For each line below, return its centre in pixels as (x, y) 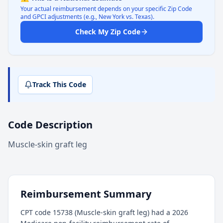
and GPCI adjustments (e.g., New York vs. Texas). (87, 17)
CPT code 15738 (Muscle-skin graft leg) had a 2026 (104, 212)
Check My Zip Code (108, 32)
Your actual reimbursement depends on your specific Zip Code (106, 9)
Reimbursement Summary (86, 194)
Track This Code (59, 84)
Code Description (50, 125)
